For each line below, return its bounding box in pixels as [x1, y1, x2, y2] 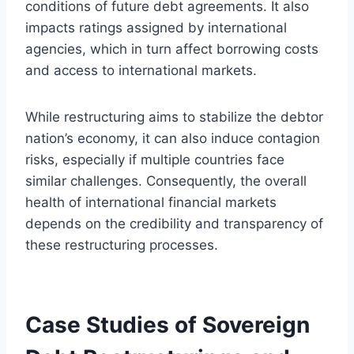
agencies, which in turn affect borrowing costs [25, 40, 318, 57]
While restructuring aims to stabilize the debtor [25, 108, 323, 125]
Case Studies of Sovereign [25, 311, 310, 338]
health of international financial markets [25, 194, 277, 210]
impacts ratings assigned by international [25, 19, 287, 36]
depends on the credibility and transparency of [25, 215, 323, 232]
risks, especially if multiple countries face [25, 151, 284, 168]
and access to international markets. [25, 62, 257, 78]
